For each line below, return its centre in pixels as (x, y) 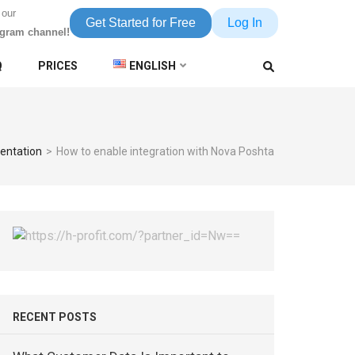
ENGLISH (153, 66)
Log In (245, 23)
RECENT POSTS (55, 317)
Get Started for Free (141, 23)
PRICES (58, 66)
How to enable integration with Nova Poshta (165, 151)
